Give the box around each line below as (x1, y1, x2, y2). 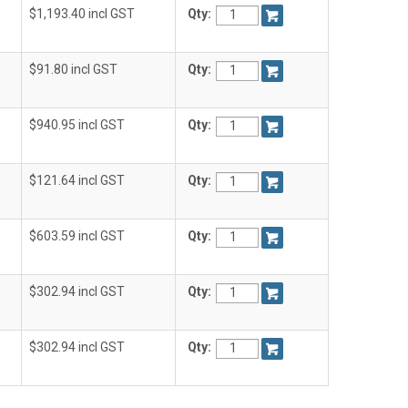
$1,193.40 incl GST (29, 6, 135, 21)
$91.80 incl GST (29, 62, 117, 76)
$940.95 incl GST (29, 117, 125, 132)
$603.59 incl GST (29, 229, 125, 243)
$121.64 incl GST (29, 173, 125, 188)
